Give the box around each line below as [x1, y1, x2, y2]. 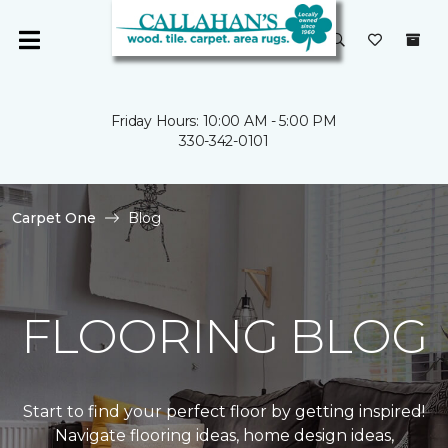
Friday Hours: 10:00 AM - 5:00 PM [111, 112, 337, 130]
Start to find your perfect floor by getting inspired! [23, 402, 425, 421]
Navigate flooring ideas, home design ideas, [54, 426, 394, 445]
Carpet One [12, 209, 96, 227]
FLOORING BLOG [20, 307, 428, 365]
